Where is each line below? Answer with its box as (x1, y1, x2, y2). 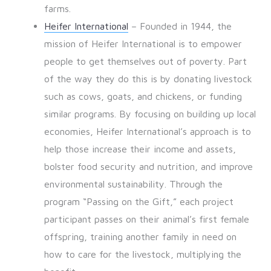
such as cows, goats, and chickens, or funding (44, 91, 242, 102)
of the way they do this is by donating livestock (44, 73, 252, 85)
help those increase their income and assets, (44, 143, 236, 155)
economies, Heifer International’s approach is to (44, 126, 251, 137)
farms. (44, 3, 71, 15)
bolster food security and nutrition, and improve (44, 161, 253, 172)
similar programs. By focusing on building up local (44, 108, 256, 120)
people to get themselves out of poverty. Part (44, 56, 247, 67)
